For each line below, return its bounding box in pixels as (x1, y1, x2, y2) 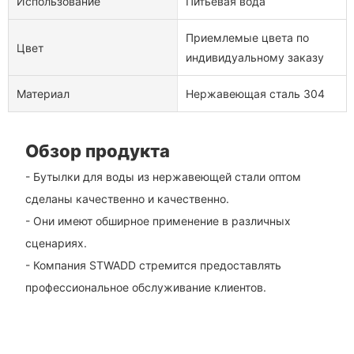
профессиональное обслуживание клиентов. (24, 280, 266, 294)
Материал (17, 87, 70, 101)
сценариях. (24, 235, 87, 250)
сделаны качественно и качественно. (24, 191, 229, 205)
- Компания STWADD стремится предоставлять (24, 258, 281, 272)
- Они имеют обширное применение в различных (24, 213, 291, 228)
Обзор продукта (24, 141, 170, 162)
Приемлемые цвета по (185, 31, 309, 45)
